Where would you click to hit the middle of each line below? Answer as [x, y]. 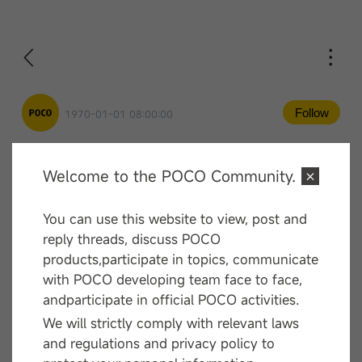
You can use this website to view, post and [175, 219]
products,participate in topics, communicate [181, 259]
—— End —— [181, 229]
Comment [56, 181]
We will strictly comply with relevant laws [171, 324]
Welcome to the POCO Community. [170, 176]
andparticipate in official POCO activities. [172, 299]
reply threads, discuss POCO [132, 239]
